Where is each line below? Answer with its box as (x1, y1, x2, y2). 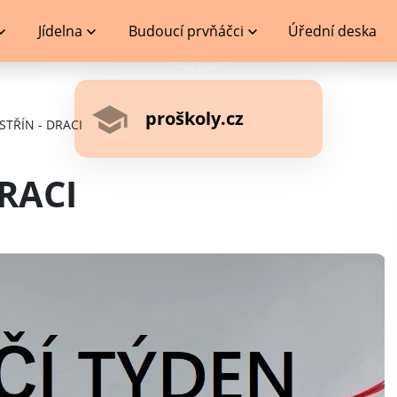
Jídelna (37, 21, 82, 41)
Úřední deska (288, 21, 378, 41)
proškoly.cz (145, 106, 244, 130)
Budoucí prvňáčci (128, 21, 245, 41)
